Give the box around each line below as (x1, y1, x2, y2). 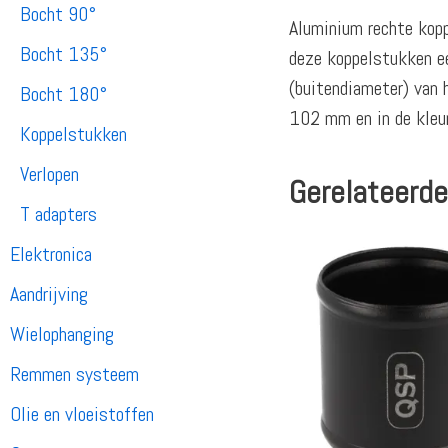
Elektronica (10, 241, 92, 268)
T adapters (20, 201, 97, 228)
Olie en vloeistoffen (10, 401, 154, 428)
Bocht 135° (20, 41, 107, 68)
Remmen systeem (10, 361, 139, 388)
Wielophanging (10, 321, 114, 348)
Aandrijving (10, 281, 88, 308)
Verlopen (20, 161, 79, 188)
